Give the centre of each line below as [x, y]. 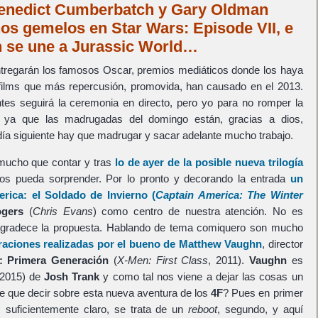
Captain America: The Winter [229, 195]
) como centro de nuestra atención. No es [198, 212]
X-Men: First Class [163, 261]
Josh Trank [72, 277]
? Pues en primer [263, 293]
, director [283, 244]
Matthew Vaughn [220, 244]
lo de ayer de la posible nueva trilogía [209, 163]
